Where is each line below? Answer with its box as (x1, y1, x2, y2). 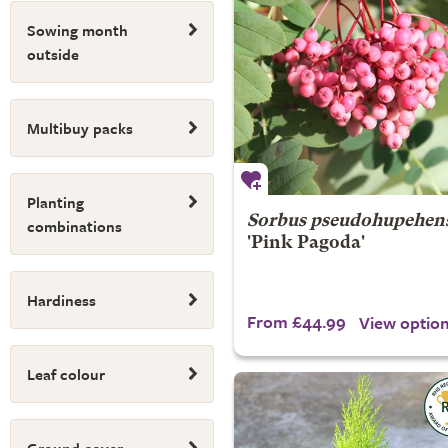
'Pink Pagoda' (246, 234, 365, 252)
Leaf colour (27, 363, 105, 385)
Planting (27, 191, 84, 213)
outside (27, 43, 79, 65)
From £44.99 (246, 308, 346, 334)
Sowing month (27, 19, 128, 41)
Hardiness (27, 289, 96, 311)
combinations (27, 215, 122, 237)
